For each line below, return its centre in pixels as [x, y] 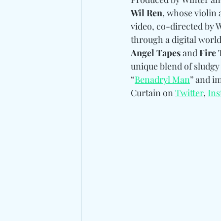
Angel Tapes [156, 53]
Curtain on [153, 92]
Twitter [189, 92]
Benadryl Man [162, 79]
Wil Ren [147, 13]
